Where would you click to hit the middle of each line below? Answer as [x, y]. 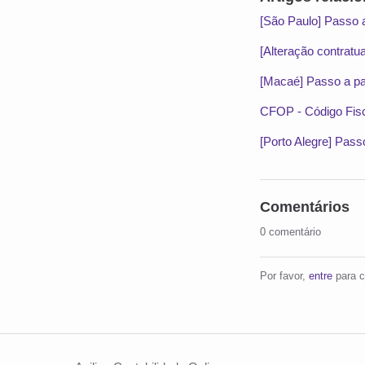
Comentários [305, 207]
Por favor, [285, 276]
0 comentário [291, 232]
